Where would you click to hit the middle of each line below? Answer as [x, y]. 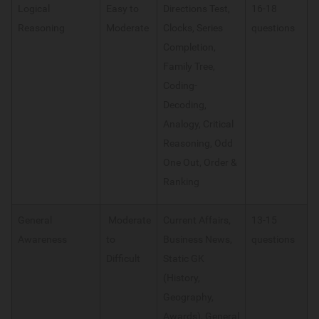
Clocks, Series [193, 28]
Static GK [184, 259]
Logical [34, 9]
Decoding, [185, 105]
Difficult [123, 259]
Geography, [188, 297]
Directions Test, [197, 9]
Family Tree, [189, 67]
